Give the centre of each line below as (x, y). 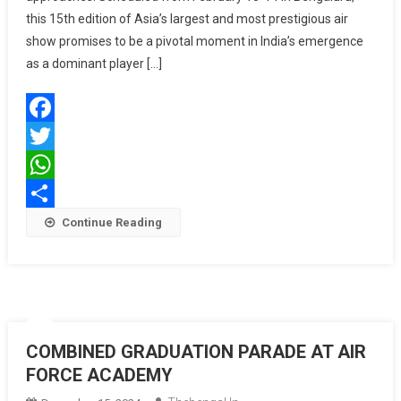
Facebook (53, 136)
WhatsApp (55, 193)
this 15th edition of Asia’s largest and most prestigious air (187, 19)
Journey (368, 121)
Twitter (46, 165)
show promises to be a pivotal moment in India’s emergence (194, 41)
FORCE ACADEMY (99, 375)
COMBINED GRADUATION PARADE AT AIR (196, 352)
